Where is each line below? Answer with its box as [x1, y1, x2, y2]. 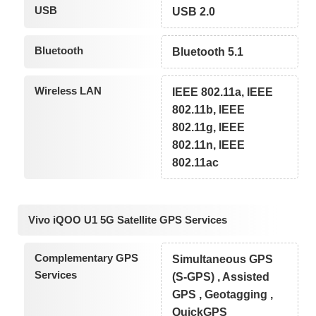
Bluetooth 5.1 [172, 46, 244, 59]
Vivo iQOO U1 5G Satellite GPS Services [28, 213, 227, 226]
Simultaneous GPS [172, 253, 274, 265]
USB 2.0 [172, 6, 216, 18]
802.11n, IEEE [172, 139, 245, 152]
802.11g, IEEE [172, 121, 245, 134]
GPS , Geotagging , [172, 288, 274, 300]
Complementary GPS [34, 251, 138, 264]
